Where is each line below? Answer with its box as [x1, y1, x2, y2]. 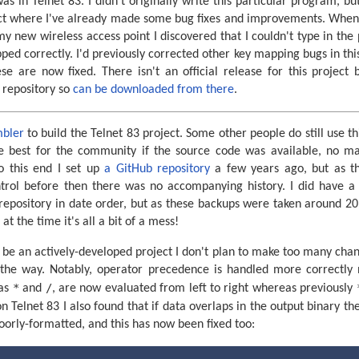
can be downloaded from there [73, 83, 234, 96]
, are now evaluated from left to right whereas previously [51, 282, 357, 295]
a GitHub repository [104, 163, 211, 175]
